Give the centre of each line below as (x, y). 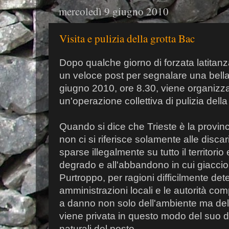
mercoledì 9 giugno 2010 (114, 12)
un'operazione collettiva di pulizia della (143, 101)
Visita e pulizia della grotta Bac (127, 39)
